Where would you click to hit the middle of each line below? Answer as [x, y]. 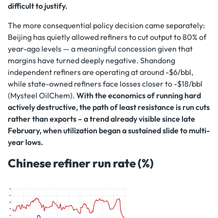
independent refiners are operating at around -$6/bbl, [100, 72]
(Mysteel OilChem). [42, 95]
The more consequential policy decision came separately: [106, 25]
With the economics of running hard [139, 95]
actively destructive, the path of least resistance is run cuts [109, 107]
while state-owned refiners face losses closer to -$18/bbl [105, 83]
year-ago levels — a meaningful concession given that [100, 48]
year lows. [26, 142]
